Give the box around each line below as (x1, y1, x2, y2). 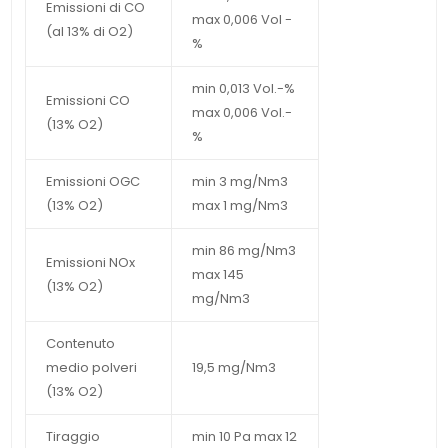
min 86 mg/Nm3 (191, 240, 296, 260)
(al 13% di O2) (45, 21, 133, 41)
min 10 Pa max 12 (191, 426, 297, 446)
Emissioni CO (45, 90, 130, 110)
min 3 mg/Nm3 (191, 171, 288, 191)
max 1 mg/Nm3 (191, 195, 288, 215)
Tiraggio (45, 426, 100, 446)
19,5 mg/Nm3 (191, 357, 276, 377)
